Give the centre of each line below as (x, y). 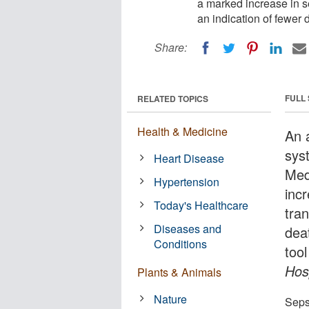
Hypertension (187, 181)
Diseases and (188, 228)
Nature (171, 299)
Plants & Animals (179, 272)
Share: (171, 47)
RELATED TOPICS (173, 98)
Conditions (181, 243)
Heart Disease (189, 158)
